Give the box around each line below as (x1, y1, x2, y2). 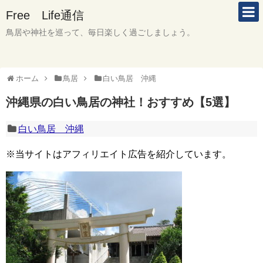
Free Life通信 (6, 9, 84, 22)
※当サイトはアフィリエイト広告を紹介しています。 (6, 149, 231, 159)
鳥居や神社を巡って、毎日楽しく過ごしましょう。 (6, 28, 195, 37)
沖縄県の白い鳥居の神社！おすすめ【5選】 (6, 96, 235, 109)
